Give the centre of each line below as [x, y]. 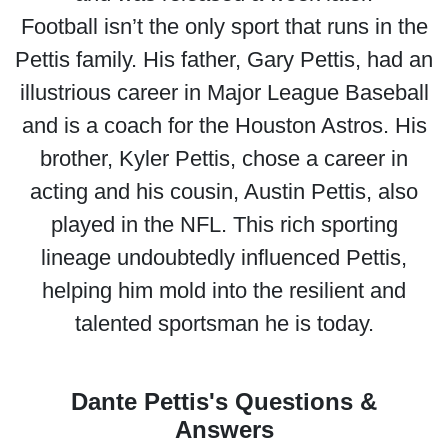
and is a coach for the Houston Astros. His [224, 125]
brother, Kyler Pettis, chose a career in [224, 158]
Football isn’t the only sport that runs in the [224, 26]
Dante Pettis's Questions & [224, 401]
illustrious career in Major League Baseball [224, 92]
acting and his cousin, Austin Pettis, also [224, 191]
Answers [224, 429]
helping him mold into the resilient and [224, 290]
